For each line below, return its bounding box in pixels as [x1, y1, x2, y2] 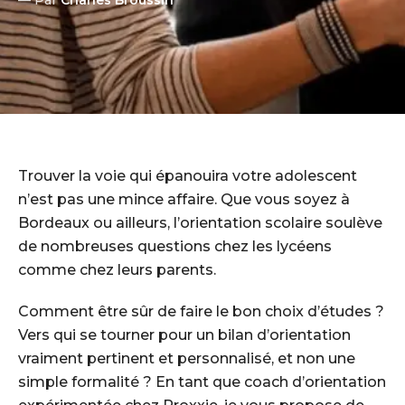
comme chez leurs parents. [18, 261, 216, 278]
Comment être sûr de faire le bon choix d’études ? [18, 303, 384, 320]
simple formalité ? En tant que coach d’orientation [18, 373, 386, 391]
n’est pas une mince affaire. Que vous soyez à [18, 191, 350, 208]
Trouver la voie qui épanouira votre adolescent [18, 167, 357, 184]
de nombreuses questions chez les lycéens [18, 238, 332, 255]
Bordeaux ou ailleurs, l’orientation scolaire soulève [18, 214, 382, 231]
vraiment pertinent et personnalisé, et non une [18, 350, 355, 367]
